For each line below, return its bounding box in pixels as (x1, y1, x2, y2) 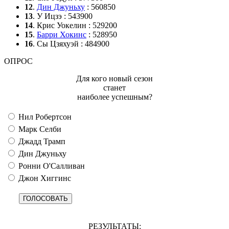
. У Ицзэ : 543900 (33, 11, 93, 20)
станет (103, 83, 126, 92)
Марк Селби (16, 124, 61, 133)
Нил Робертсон (16, 112, 72, 121)
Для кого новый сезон (76, 74, 153, 83)
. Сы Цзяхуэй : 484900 (33, 39, 109, 48)
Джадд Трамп (16, 136, 65, 146)
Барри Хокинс (37, 30, 86, 39)
